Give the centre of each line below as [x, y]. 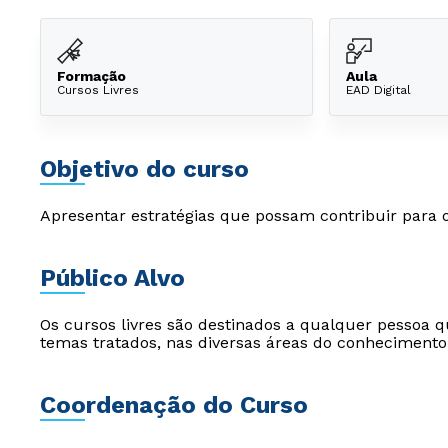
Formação [91, 75]
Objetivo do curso [144, 169]
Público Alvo [112, 278]
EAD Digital [378, 89]
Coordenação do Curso [174, 405]
